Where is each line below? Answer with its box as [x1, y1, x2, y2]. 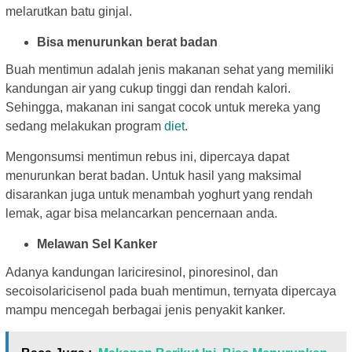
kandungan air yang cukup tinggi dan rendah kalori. [5, 82, 291, 96]
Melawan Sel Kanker [37, 237, 157, 251]
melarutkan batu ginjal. [5, 4, 132, 18]
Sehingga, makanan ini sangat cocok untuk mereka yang [5, 101, 321, 115]
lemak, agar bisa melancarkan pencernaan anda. [5, 207, 277, 221]
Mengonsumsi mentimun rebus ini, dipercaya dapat [5, 150, 289, 164]
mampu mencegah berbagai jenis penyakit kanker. [5, 302, 285, 317]
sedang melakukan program [5, 119, 164, 134]
